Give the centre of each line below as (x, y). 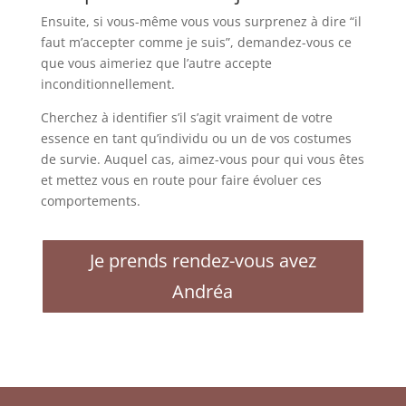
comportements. (92, 200)
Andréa (203, 291)
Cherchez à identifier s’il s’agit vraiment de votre (186, 117)
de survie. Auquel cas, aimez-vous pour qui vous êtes (202, 159)
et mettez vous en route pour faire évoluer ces (181, 179)
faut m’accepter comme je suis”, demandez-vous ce (196, 42)
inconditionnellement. (109, 83)
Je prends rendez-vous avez (203, 260)
